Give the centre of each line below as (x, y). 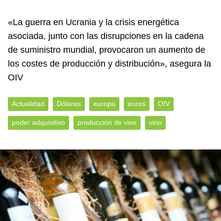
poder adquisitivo (38, 123)
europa (104, 104)
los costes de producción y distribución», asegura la (110, 64)
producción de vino (107, 123)
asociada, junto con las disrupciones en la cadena (106, 36)
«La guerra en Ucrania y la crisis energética (93, 22)
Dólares (69, 104)
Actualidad (28, 104)
